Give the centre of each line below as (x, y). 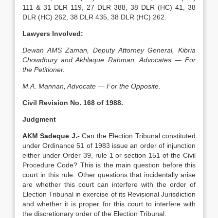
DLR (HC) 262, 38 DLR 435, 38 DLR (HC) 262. (94, 17)
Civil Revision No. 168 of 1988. (73, 103)
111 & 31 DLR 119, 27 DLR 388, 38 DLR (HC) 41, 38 (109, 7)
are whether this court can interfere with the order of (109, 184)
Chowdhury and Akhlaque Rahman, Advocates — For (109, 60)
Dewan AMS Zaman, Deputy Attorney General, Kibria (109, 50)
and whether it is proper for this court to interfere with (109, 204)
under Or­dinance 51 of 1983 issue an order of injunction (109, 145)
